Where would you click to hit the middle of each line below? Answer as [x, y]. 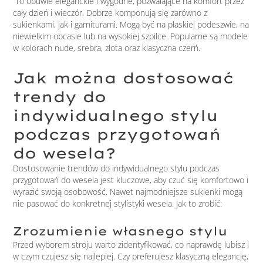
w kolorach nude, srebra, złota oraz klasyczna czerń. [107, 48]
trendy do [60, 96]
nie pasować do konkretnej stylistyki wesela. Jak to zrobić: [118, 203]
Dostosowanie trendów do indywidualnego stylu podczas [117, 168]
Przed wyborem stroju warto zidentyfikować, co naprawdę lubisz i [131, 245]
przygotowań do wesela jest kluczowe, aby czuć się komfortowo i [131, 180]
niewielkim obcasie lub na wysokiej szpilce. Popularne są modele [131, 36]
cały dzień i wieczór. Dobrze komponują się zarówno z [110, 13]
